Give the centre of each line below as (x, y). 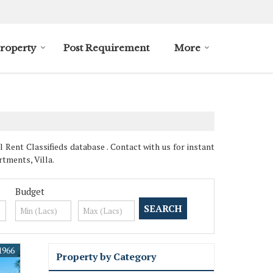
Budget (30, 191)
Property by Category (106, 257)
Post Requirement (106, 48)
